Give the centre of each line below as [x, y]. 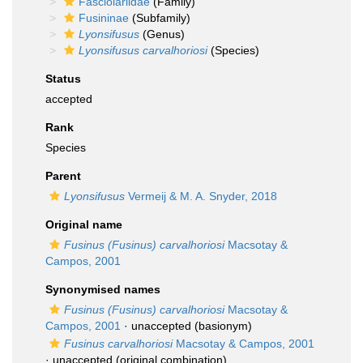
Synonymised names [103, 289]
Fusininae [104, 18]
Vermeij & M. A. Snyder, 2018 [201, 196]
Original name [84, 224]
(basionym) [222, 326]
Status [63, 79]
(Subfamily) [160, 18]
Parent [63, 176]
